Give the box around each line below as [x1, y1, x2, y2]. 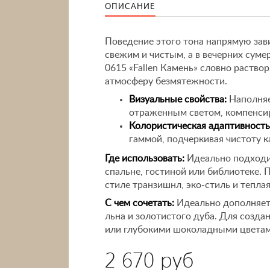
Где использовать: [105, 154, 184, 163]
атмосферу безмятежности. [105, 77, 227, 86]
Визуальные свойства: [129, 95, 227, 104]
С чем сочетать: [105, 198, 174, 208]
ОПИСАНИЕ [105, 3, 155, 11]
